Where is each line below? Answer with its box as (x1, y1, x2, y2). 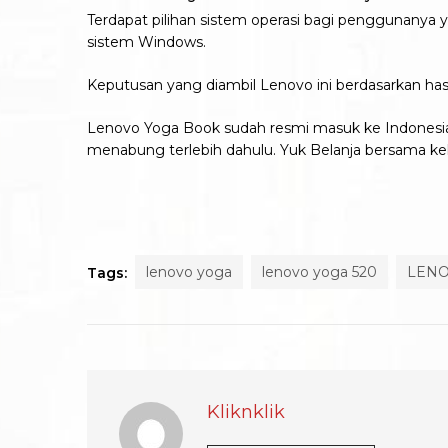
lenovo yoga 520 (262, 262, 377, 281)
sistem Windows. (87, 32, 206, 51)
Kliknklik (207, 400, 285, 423)
